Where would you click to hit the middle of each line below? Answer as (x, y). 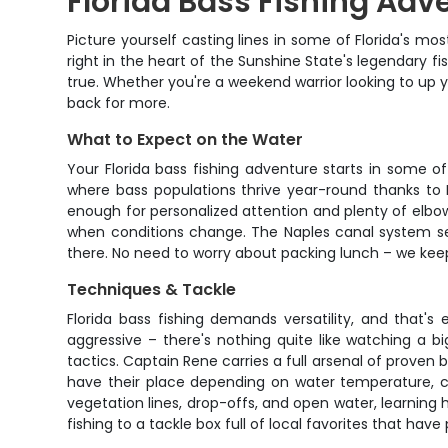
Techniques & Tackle (152, 289)
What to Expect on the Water (185, 139)
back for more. (119, 103)
